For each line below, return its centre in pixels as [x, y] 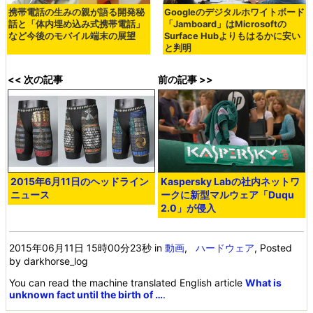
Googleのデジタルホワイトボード [234, 13]
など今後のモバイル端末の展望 [72, 36]
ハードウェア [225, 248]
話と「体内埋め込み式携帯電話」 [77, 24]
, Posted [274, 248]
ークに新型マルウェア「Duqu [228, 195]
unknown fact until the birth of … [86, 295]
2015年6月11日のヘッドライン [80, 182]
